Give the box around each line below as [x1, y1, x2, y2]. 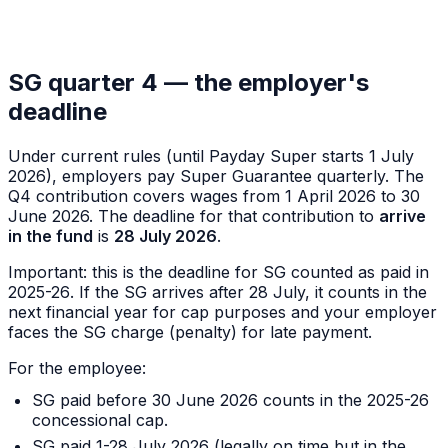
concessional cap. [32, 410, 168, 431]
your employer [319, 302, 437, 323]
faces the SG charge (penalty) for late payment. [8, 322, 372, 343]
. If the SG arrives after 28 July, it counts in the [70, 282, 427, 303]
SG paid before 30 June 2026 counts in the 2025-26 [32, 390, 429, 411]
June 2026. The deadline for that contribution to [8, 206, 379, 227]
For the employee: [8, 358, 146, 379]
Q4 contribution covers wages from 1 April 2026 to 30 [8, 186, 420, 207]
